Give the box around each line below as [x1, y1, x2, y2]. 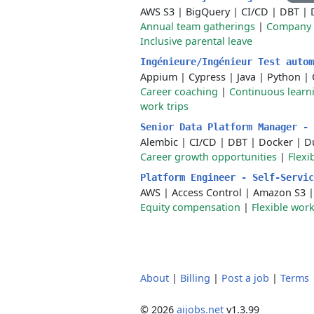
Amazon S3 [253, 186, 306, 199]
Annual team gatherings [140, 20, 255, 33]
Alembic [140, 135, 178, 149]
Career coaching [140, 85, 218, 98]
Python [267, 70, 301, 83]
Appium [140, 70, 177, 83]
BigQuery [186, 5, 230, 18]
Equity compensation [140, 200, 240, 214]
